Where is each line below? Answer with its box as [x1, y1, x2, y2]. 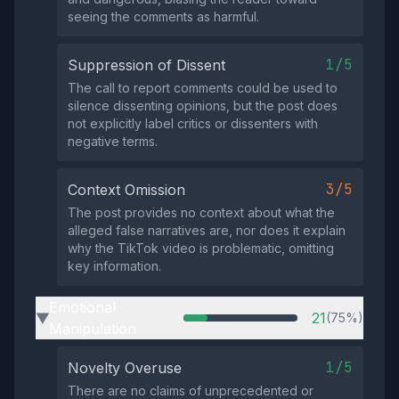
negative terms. [68, 134, 158, 149]
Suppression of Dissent [68, 56, 225, 74]
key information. [68, 258, 161, 273]
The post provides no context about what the [68, 205, 335, 220]
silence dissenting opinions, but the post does [68, 98, 338, 113]
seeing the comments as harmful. [68, 9, 259, 24]
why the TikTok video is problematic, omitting [68, 240, 334, 256]
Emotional [49, 298, 116, 316]
